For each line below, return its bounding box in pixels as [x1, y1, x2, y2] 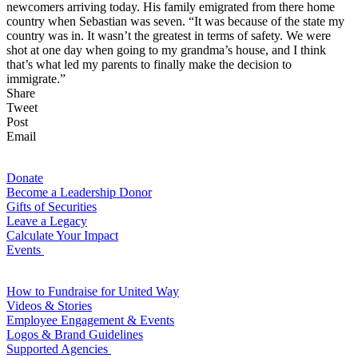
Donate [6, 170, 43, 185]
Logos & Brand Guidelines [6, 327, 143, 341]
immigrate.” [6, 71, 66, 86]
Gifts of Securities [6, 199, 97, 213]
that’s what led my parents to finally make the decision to [6, 57, 292, 71]
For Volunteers [6, 269, 88, 284]
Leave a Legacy [6, 213, 87, 228]
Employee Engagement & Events [6, 312, 174, 327]
